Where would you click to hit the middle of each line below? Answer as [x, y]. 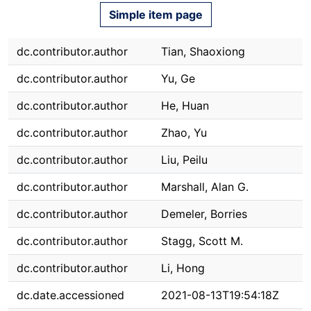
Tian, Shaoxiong [203, 51]
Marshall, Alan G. [205, 187]
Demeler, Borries [204, 214]
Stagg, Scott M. [202, 241]
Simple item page [155, 15]
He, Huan [185, 106]
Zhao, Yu [184, 133]
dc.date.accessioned [70, 295]
